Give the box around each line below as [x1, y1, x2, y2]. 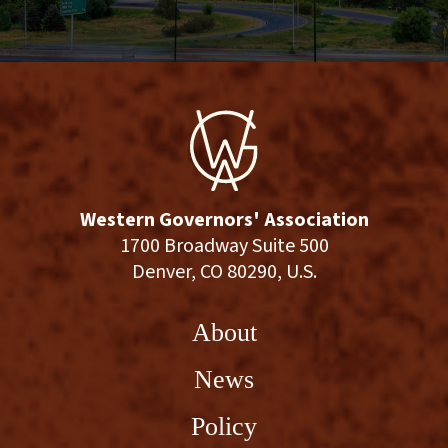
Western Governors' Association [79, 205, 369, 234]
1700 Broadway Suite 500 [119, 231, 329, 260]
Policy [191, 410, 257, 441]
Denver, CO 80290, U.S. [131, 257, 317, 286]
